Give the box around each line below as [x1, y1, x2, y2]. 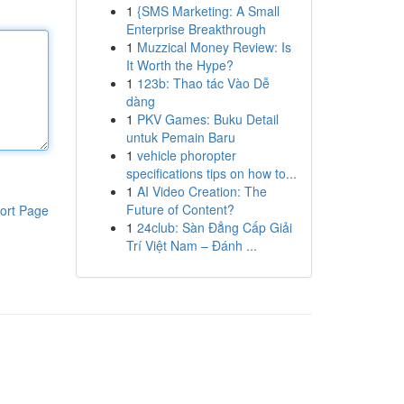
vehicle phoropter [136, 146, 236, 164]
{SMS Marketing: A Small [136, 2, 280, 20]
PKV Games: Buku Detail [136, 110, 279, 128]
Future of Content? [125, 200, 234, 218]
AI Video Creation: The [136, 182, 267, 200]
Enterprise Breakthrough [125, 20, 266, 38]
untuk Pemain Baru [125, 128, 235, 146]
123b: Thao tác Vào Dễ [136, 74, 270, 92]
